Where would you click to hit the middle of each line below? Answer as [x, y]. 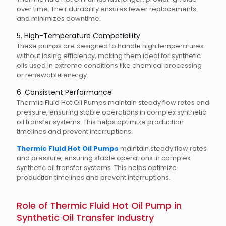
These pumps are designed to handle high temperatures [110, 46]
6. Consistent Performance [64, 92]
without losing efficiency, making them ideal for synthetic [109, 56]
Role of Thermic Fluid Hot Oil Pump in [99, 206]
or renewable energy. [52, 75]
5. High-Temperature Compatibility [78, 36]
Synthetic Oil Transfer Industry [85, 218]
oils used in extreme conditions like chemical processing [109, 65]
